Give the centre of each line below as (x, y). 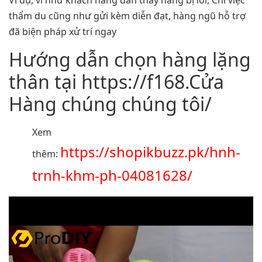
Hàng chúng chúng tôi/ (110, 104)
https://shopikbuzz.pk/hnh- (150, 151)
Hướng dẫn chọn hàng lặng (130, 59)
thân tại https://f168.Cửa (116, 81)
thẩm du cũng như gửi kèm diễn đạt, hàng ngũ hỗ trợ (127, 16)
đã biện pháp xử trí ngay (63, 32)
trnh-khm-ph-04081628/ (112, 175)
